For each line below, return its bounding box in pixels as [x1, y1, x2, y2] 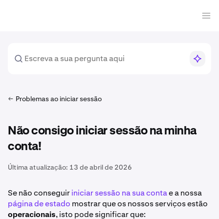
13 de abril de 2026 [69, 163, 132, 172]
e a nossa [167, 188, 202, 198]
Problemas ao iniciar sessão [16, 94, 102, 103]
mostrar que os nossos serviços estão [70, 198, 208, 209]
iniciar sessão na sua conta [71, 188, 167, 198]
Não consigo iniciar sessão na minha [8, 125, 197, 137]
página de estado [8, 198, 70, 209]
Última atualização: [8, 163, 68, 172]
